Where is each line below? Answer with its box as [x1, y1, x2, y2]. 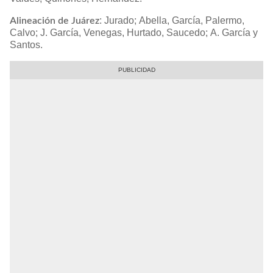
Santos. [10, 39, 43, 51]
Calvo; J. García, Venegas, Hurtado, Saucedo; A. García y [10, 27, 258, 39]
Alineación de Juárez [10, 16, 99, 26]
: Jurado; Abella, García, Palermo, [99, 15, 244, 27]
